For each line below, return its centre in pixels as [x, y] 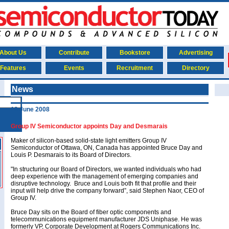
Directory [196, 68]
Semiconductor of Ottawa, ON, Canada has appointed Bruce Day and [107, 148]
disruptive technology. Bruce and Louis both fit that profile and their [104, 184]
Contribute [74, 53]
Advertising [196, 53]
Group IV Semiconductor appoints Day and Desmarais [89, 126]
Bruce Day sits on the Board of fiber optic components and [91, 212]
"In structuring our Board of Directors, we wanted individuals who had [106, 169]
